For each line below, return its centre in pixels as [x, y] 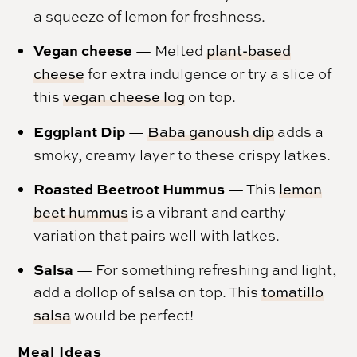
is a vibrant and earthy [208, 212]
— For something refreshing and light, [205, 269]
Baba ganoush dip [211, 131]
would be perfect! [133, 314]
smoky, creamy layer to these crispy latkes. [182, 154]
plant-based [249, 50]
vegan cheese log [124, 96]
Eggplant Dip [80, 131]
